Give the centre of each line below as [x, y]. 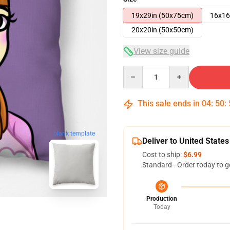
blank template [74, 134]
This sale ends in [169, 103]
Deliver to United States [186, 141]
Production [162, 199]
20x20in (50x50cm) [162, 30]
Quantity [137, 70]
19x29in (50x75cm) [162, 15]
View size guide [161, 51]
